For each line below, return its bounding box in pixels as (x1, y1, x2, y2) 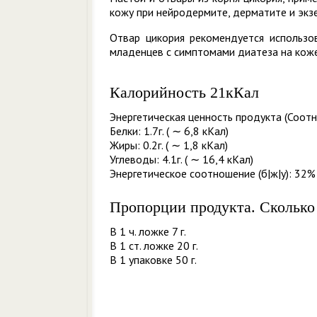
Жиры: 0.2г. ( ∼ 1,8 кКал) (110, 138, 228, 152)
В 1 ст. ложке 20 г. (110, 238, 198, 253)
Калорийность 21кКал (110, 83, 259, 101)
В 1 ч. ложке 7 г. (110, 224, 186, 238)
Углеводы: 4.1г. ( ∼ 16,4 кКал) (110, 152, 253, 166)
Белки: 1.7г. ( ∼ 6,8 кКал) (110, 124, 229, 138)
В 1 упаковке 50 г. (110, 253, 197, 267)
